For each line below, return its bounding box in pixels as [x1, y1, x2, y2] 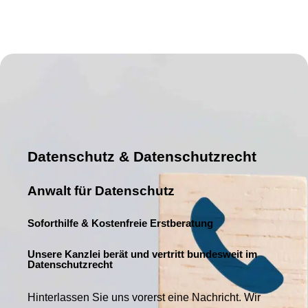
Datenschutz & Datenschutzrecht [27, 148, 256, 164]
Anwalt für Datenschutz [27, 183, 175, 198]
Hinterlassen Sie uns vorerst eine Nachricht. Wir [27, 291, 261, 303]
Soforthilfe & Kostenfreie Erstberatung [27, 217, 213, 229]
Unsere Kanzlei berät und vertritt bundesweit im [27, 247, 257, 260]
